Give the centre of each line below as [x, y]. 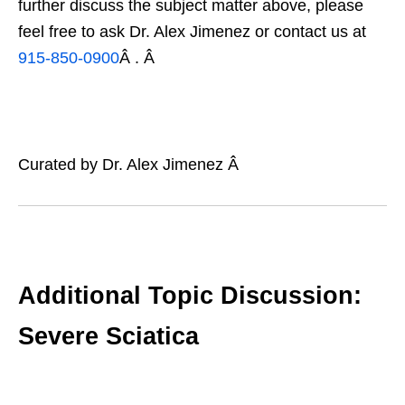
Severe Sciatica [108, 337]
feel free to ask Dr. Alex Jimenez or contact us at [192, 32]
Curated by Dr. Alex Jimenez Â [131, 165]
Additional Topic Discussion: [190, 296]
